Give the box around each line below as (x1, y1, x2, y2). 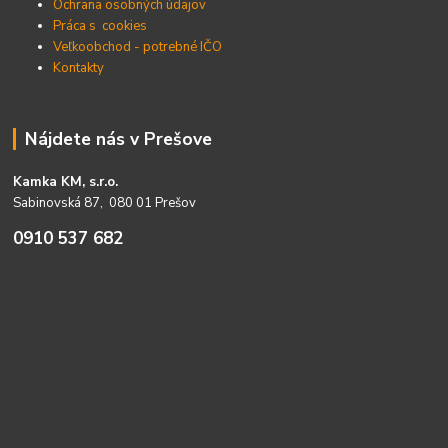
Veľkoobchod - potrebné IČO (53, 37, 223, 56)
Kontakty (53, 58, 105, 77)
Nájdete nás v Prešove (24, 126, 212, 151)
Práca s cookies (53, 16, 148, 35)
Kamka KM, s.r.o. (13, 172, 119, 191)
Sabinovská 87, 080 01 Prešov (13, 193, 197, 212)
